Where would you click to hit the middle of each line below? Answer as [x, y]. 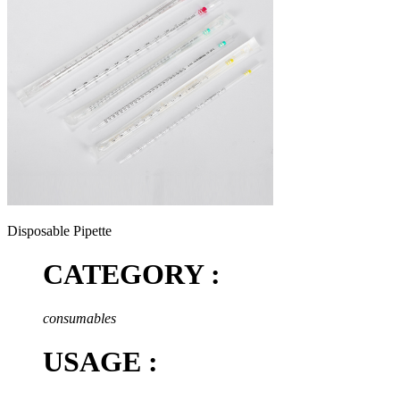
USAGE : [100, 362]
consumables [79, 318]
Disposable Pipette [59, 230]
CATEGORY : [132, 275]
